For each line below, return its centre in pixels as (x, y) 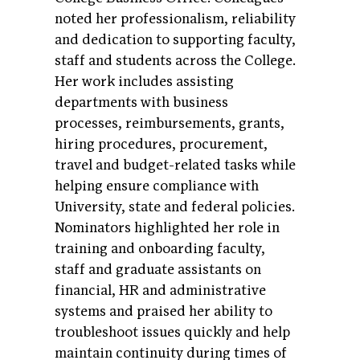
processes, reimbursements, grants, (170, 123)
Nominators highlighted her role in (167, 227)
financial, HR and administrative (160, 290)
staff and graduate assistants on (158, 269)
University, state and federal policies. (175, 207)
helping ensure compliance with (157, 186)
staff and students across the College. (175, 60)
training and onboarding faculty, (160, 248)
